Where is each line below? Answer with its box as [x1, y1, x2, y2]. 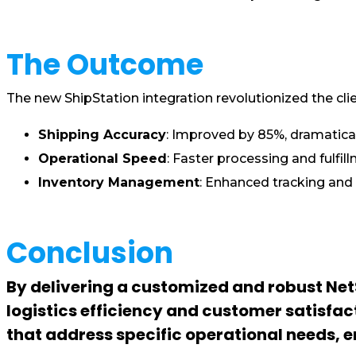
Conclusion [6, 233, 173, 273]
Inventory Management [38, 175, 199, 190]
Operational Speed [38, 151, 167, 166]
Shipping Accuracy [38, 127, 166, 142]
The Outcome [6, 44, 203, 85]
